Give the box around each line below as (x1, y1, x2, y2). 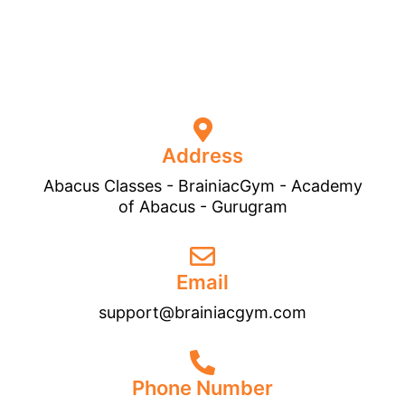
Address (162, 143, 243, 167)
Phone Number (132, 375, 273, 400)
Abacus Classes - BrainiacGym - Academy (42, 175, 363, 195)
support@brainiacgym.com (99, 302, 306, 322)
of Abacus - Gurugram (118, 196, 287, 216)
